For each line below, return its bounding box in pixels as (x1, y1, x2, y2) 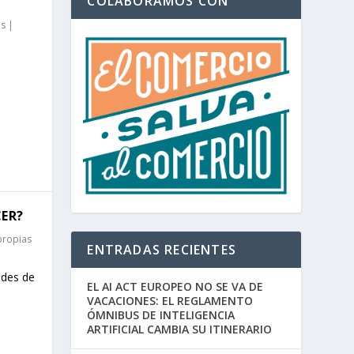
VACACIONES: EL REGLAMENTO (87, 292, 254, 308)
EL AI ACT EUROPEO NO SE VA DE (87, 278, 264, 294)
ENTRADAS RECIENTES (87, 240, 236, 258)
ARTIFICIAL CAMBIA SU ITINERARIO (87, 321, 273, 337)
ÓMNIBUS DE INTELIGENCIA (87, 307, 235, 322)
